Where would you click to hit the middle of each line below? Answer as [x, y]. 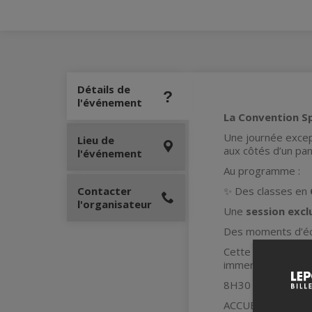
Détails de [104, 89]
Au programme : [262, 171]
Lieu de [96, 140]
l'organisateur [115, 204]
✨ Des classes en [267, 191]
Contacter [104, 191]
